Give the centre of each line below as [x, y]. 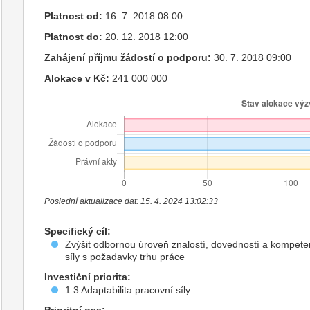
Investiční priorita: [88, 277]
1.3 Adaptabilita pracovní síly [128, 290]
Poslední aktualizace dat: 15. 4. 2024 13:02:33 [131, 202]
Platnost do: [74, 37]
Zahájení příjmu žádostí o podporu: [128, 58]
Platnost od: [74, 16]
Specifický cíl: [78, 231]
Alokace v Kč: [77, 79]
